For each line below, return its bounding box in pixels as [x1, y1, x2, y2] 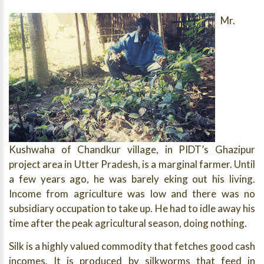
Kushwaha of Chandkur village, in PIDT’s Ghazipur [9, 143, 255, 156]
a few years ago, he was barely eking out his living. [9, 173, 255, 185]
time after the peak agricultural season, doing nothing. [9, 217, 247, 229]
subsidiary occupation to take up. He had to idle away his [9, 202, 255, 214]
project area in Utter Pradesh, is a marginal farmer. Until [9, 158, 255, 170]
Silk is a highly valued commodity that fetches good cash [9, 240, 255, 252]
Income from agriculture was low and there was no [9, 187, 255, 200]
